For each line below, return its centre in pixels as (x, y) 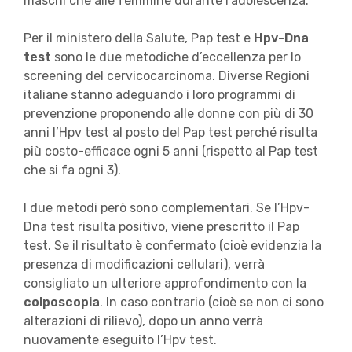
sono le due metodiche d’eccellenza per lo (177, 57)
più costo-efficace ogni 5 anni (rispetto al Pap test (170, 152)
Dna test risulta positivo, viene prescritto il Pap (161, 227)
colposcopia (61, 302)
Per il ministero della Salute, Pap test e (138, 38)
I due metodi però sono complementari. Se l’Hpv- (166, 208)
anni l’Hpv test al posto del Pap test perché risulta (170, 133)
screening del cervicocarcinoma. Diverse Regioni (166, 76)
